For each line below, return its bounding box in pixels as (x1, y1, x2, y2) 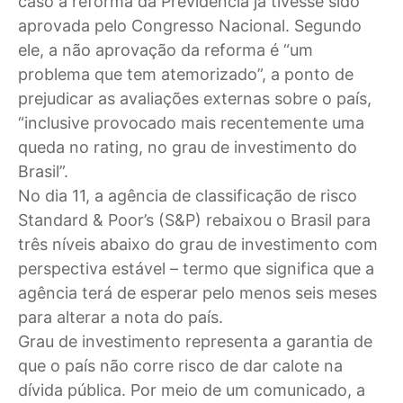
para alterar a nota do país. (18, 308, 223, 327)
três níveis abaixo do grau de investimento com (18, 235, 378, 255)
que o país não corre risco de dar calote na (18, 356, 343, 376)
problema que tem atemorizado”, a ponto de (18, 65, 354, 85)
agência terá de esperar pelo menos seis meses (18, 283, 377, 303)
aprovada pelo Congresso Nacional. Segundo (18, 16, 362, 36)
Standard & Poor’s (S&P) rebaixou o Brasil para (18, 210, 371, 230)
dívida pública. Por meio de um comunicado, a (18, 381, 365, 400)
